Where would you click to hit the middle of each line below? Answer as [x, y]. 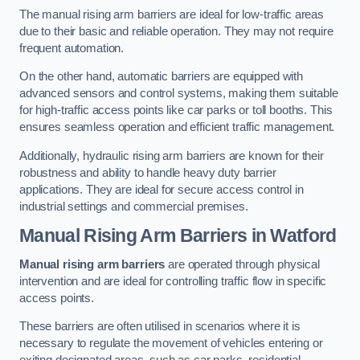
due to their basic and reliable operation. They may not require [176, 31]
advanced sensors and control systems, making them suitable [179, 94]
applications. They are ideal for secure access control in [162, 189]
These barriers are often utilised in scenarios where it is [160, 327]
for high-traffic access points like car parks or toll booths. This [176, 110]
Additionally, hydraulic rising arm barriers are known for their [172, 155]
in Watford [292, 236]
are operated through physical [242, 264]
